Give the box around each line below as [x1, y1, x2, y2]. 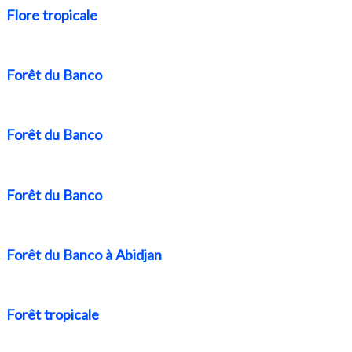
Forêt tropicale [6, 306, 99, 324]
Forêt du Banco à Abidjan [6, 245, 162, 263]
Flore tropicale [6, 5, 97, 24]
